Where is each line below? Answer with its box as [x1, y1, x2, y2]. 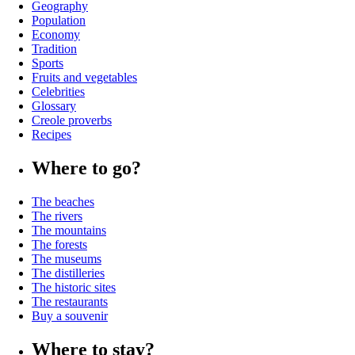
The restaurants [32, 295, 108, 309]
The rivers [32, 209, 82, 223]
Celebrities [32, 85, 85, 99]
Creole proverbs [32, 113, 112, 128]
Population [32, 13, 86, 28]
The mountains [32, 223, 106, 238]
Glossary [32, 99, 76, 113]
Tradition [32, 42, 77, 56]
